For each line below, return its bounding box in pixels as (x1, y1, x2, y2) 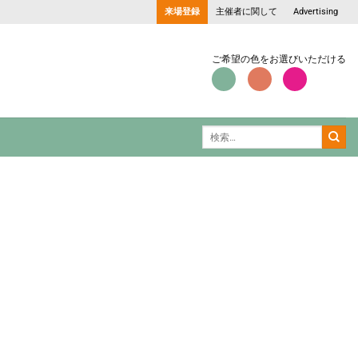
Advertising (293, 6, 338, 17)
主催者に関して (216, 6, 277, 17)
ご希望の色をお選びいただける (212, 53, 346, 65)
